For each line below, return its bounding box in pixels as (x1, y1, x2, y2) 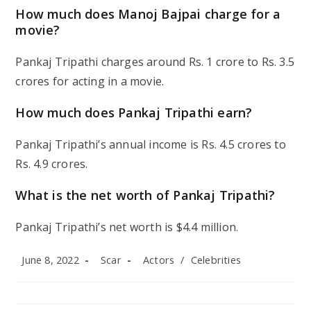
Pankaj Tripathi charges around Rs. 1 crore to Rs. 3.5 (15, 54, 295, 70)
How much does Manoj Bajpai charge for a (15, 6, 281, 23)
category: (136, 265, 179, 279)
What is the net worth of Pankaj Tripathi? (15, 187, 276, 204)
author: (94, 265, 127, 279)
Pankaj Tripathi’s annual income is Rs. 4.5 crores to (15, 137, 286, 153)
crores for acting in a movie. (15, 74, 165, 90)
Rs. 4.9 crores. (15, 156, 88, 172)
